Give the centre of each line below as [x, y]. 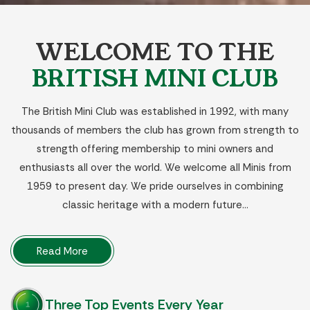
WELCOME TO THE [155, 52]
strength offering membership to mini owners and [155, 149]
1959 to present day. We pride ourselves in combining [155, 186]
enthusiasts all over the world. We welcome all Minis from [155, 167]
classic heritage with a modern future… [155, 205]
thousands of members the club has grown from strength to [155, 130]
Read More [62, 251]
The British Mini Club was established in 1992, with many [155, 111]
